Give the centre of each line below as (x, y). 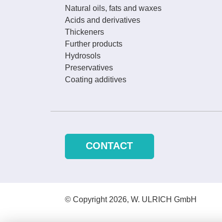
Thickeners (84, 32)
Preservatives (89, 68)
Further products (93, 44)
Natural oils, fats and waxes (113, 8)
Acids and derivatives (102, 20)
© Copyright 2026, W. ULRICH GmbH (131, 199)
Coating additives (95, 80)
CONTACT (109, 145)
